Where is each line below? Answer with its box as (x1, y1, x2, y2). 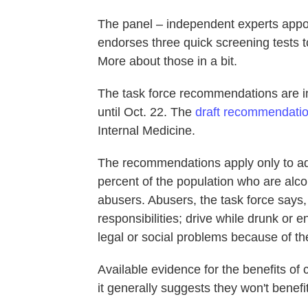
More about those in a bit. (98, 54, 237, 68)
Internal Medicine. (98, 123, 195, 137)
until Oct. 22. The (98, 104, 195, 119)
